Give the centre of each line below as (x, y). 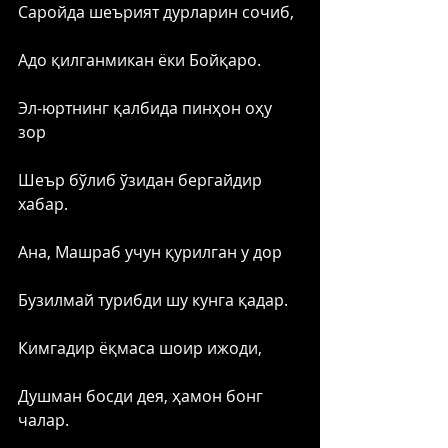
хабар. (43, 203)
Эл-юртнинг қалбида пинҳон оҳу (147, 107)
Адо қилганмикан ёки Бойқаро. (141, 59)
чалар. (43, 419)
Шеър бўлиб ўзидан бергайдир (142, 179)
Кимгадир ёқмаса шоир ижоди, (140, 347)
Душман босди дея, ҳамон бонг (142, 395)
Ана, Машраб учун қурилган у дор (150, 251)
